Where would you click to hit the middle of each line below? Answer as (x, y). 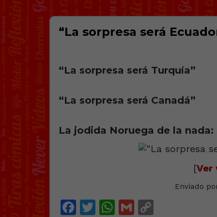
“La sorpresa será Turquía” (127, 70)
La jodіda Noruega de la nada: (136, 131)
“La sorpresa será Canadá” (127, 101)
